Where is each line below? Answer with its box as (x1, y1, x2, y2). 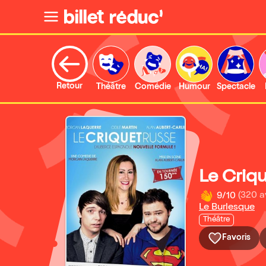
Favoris (222, 233, 251, 242)
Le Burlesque (199, 202, 255, 213)
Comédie (134, 83, 171, 91)
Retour (56, 83, 83, 91)
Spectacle (216, 83, 255, 91)
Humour (178, 83, 210, 91)
